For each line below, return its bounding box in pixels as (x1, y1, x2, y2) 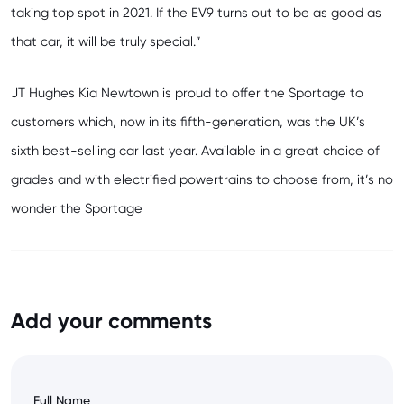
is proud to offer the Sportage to (159, 86, 363, 102)
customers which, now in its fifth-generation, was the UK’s (11, 115, 365, 131)
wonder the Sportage (11, 201, 142, 217)
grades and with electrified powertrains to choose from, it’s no (11, 172, 393, 188)
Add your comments (11, 308, 212, 335)
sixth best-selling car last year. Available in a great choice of (11, 143, 380, 160)
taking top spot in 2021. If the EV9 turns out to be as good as (11, 5, 381, 22)
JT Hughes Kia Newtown (11, 86, 159, 102)
